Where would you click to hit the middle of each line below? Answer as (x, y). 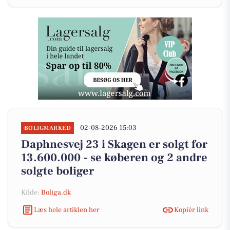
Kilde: (31, 193)
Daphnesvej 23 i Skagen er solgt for (114, 144)
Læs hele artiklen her (67, 210)
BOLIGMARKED (48, 128)
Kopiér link (191, 210)
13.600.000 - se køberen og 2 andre (114, 158)
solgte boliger (57, 171)
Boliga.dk (56, 193)
